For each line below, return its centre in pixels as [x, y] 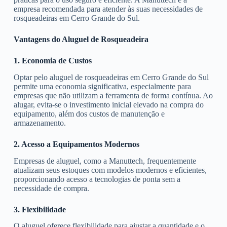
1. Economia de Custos [52, 61]
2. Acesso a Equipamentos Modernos [76, 144]
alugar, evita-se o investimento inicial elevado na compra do [108, 104]
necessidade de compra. [51, 188]
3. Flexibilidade [40, 209]
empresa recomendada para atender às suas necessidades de [108, 9]
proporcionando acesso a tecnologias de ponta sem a [97, 179]
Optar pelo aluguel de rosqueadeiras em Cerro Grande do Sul [111, 77]
